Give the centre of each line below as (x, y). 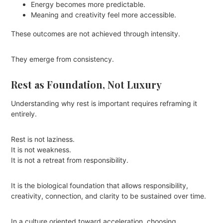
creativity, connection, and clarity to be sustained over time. (109, 196)
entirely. (24, 113)
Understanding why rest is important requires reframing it (104, 103)
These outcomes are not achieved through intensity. (96, 33)
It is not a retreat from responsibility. (70, 160)
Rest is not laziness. (43, 139)
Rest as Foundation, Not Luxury (87, 84)
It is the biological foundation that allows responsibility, (100, 185)
